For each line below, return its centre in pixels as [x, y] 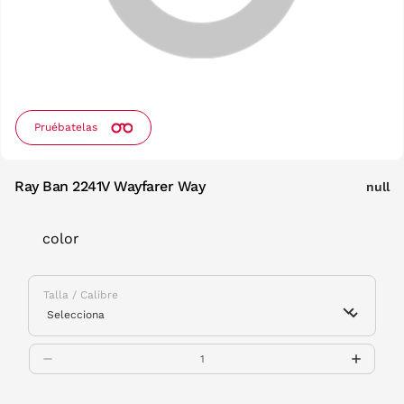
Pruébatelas [66, 127]
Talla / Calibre [81, 295]
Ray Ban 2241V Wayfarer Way [110, 186]
